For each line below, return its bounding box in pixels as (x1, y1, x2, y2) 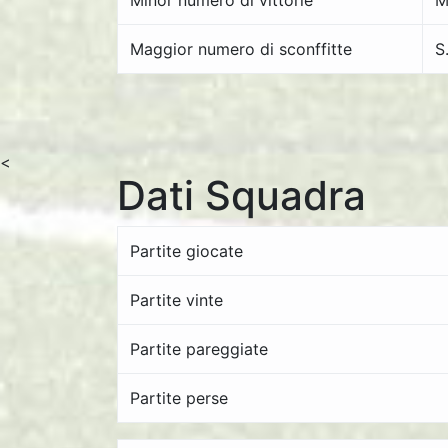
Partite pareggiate (130, 339, 268, 359)
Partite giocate (130, 241, 243, 261)
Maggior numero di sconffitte (130, 39, 352, 59)
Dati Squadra (117, 171, 366, 220)
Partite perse (130, 388, 228, 408)
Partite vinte (130, 290, 223, 310)
